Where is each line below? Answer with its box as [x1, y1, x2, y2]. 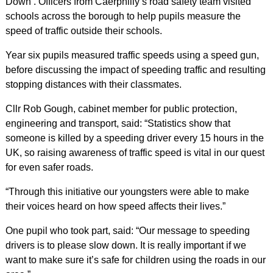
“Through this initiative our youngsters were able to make [5, 186, 249, 197]
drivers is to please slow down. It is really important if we [5, 240, 246, 250]
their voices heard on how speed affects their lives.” [5, 201, 225, 211]
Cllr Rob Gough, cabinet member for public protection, [5, 104, 237, 114]
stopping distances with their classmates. [5, 79, 182, 90]
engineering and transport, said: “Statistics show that [5, 118, 230, 129]
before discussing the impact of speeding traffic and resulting [5, 65, 266, 75]
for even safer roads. [5, 162, 93, 172]
